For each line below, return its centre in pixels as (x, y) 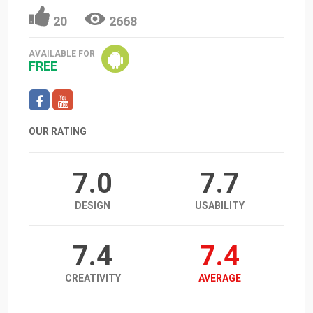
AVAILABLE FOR (62, 54)
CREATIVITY (93, 278)
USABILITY (220, 205)
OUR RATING (58, 131)
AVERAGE (220, 278)
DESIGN (93, 205)
